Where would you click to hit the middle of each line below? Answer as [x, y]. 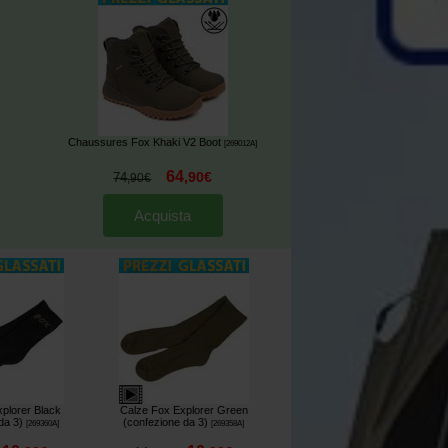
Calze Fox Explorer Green [183, 409]
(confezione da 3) [165, 421]
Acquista [163, 216]
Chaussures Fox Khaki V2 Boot [145, 142]
